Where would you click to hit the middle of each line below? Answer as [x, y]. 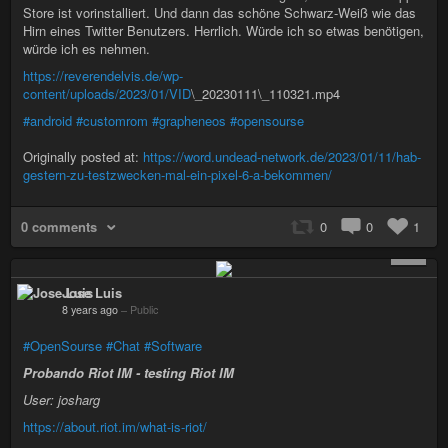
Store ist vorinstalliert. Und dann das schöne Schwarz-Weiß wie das [219, 12]
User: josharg [61, 400]
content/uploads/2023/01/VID [107, 93]
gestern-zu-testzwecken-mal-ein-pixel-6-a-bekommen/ [177, 174]
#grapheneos [189, 120]
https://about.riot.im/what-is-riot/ [115, 427]
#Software [173, 346]
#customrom [112, 120]
